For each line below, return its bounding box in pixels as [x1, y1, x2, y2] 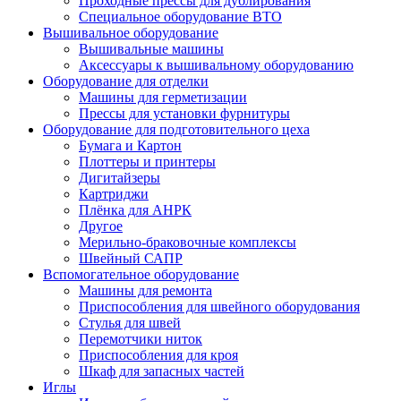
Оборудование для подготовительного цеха [43, 121, 310, 137]
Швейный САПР [79, 250, 183, 266]
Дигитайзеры [79, 169, 160, 185]
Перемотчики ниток [79, 330, 202, 346]
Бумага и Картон [79, 137, 182, 153]
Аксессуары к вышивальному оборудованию [79, 56, 354, 73]
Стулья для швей [79, 314, 181, 330]
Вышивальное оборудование [43, 24, 218, 40]
